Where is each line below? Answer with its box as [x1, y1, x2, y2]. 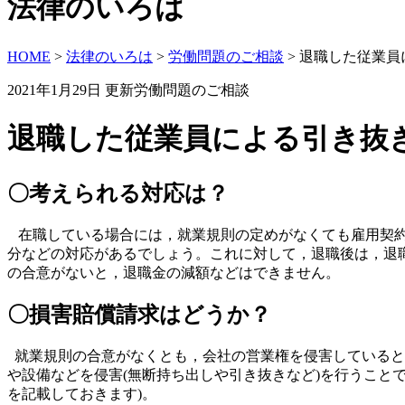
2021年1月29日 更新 [7, 81, 134, 98]
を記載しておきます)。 [7, 386, 156, 402]
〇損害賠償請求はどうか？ [7, 303, 271, 327]
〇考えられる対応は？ [7, 181, 229, 205]
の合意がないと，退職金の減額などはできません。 [7, 264, 340, 280]
